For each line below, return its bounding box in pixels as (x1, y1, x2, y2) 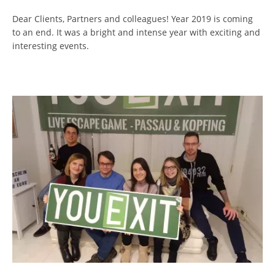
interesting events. (12, 40, 89, 52)
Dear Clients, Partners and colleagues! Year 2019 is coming (12, 13, 253, 25)
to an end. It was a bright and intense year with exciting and (12, 26, 260, 38)
